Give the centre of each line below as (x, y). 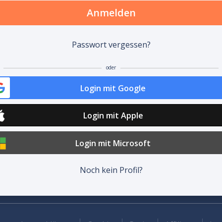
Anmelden (111, 13)
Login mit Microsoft (113, 143)
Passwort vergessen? (111, 45)
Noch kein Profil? (111, 170)
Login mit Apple (113, 116)
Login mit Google (113, 88)
